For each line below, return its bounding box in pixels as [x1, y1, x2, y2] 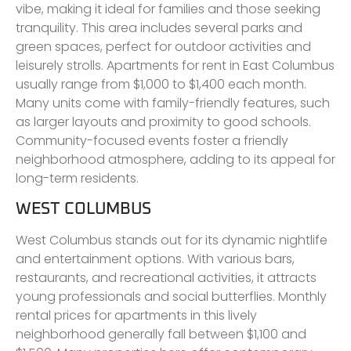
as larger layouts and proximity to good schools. [16, 112, 311, 131]
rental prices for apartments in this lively [16, 306, 257, 325]
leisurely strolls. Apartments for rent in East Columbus [16, 56, 335, 74]
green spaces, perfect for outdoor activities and [16, 37, 311, 56]
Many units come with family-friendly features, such [16, 93, 330, 112]
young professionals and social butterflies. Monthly [16, 288, 327, 306]
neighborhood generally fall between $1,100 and [16, 325, 306, 344]
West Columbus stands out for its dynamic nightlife [16, 231, 327, 250]
